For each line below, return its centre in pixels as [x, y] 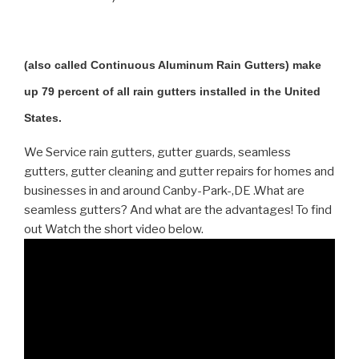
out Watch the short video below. [114, 229]
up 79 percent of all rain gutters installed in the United [172, 91]
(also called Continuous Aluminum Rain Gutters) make [173, 65]
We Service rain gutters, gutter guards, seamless [157, 152]
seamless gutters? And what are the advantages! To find [178, 210]
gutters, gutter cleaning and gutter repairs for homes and [179, 171]
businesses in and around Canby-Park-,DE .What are [164, 191]
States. [43, 118]
